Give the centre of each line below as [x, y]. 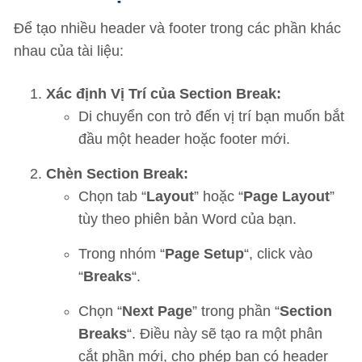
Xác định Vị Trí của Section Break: [164, 94]
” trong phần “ [236, 311]
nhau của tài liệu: [69, 51]
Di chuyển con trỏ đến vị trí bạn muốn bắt [211, 116]
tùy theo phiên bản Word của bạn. [187, 219]
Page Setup [204, 254]
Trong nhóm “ [122, 254]
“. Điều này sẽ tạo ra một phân [225, 334]
